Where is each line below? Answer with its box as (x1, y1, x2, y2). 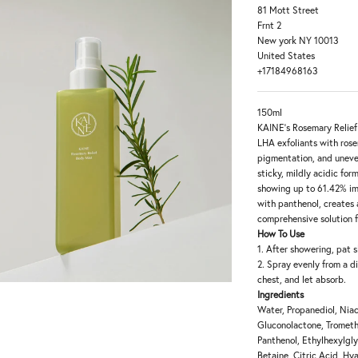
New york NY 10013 (257, 34, 340, 46)
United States (257, 49, 316, 62)
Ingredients (257, 288, 304, 300)
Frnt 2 (257, 18, 282, 31)
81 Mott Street (257, 3, 320, 16)
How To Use (257, 227, 305, 240)
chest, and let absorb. (257, 272, 347, 285)
